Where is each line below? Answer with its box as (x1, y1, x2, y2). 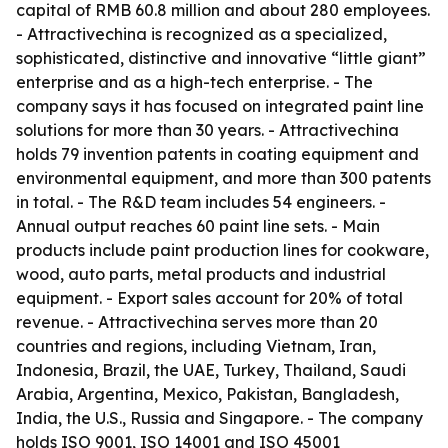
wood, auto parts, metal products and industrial (16, 264, 386, 284)
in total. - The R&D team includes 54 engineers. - (16, 192, 386, 212)
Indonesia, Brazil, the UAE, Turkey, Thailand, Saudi (16, 360, 406, 380)
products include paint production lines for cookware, (16, 240, 429, 260)
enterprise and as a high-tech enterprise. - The (16, 72, 373, 92)
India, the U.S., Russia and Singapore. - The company (16, 408, 423, 428)
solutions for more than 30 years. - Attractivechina (16, 120, 399, 140)
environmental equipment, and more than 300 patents (16, 168, 431, 188)
